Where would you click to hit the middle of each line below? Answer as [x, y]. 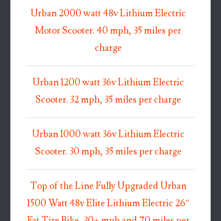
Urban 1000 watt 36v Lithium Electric [108, 135]
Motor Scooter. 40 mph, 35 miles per [108, 31]
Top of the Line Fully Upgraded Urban [108, 186]
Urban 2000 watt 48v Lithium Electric [108, 14]
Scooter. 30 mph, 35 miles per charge [108, 152]
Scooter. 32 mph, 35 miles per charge [108, 100]
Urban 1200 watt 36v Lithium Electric [108, 83]
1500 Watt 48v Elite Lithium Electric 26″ [108, 204]
